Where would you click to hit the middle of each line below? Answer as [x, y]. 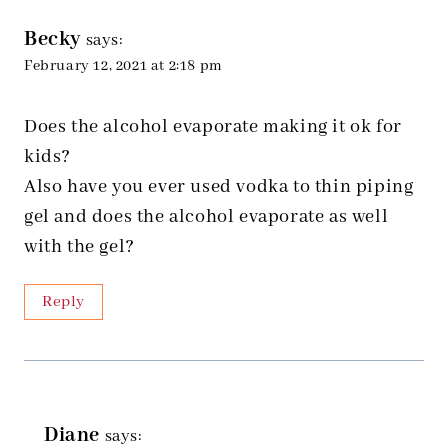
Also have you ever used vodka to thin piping [219, 187]
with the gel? [79, 247]
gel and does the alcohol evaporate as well [206, 217]
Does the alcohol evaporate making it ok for [213, 127]
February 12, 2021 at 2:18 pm [123, 66]
